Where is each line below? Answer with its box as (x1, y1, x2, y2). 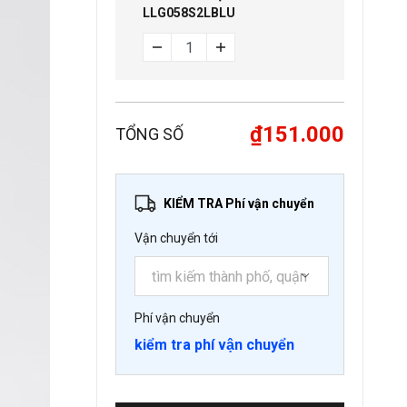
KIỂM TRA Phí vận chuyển (164, 196, 314, 211)
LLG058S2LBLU (143, 5, 235, 20)
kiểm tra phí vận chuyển (134, 336, 294, 353)
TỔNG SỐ (115, 124, 184, 144)
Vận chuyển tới (134, 231, 218, 245)
